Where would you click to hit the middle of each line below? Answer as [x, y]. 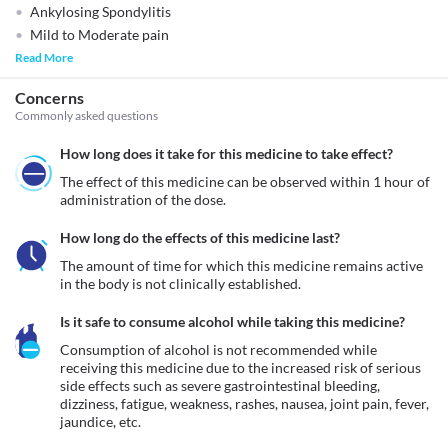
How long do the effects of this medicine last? [200, 237]
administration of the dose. [143, 199]
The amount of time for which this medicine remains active [241, 265]
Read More [44, 57]
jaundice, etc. [100, 421]
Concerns [49, 97]
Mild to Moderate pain [99, 34]
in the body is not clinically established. [180, 283]
